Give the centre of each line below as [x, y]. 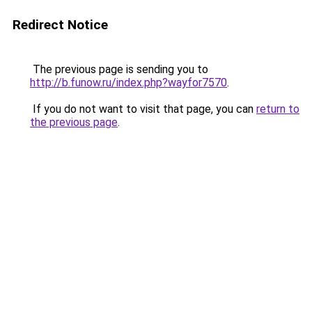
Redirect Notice [60, 25]
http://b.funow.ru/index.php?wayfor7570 [128, 83]
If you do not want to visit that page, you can [143, 109]
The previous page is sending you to [119, 69]
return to [278, 109]
